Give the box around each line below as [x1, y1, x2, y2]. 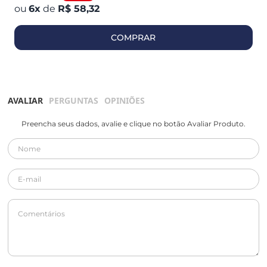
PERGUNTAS [49, 94, 99, 106]
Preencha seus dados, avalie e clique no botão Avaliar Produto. [21, 119, 246, 128]
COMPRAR [111, 32, 156, 43]
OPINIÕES [104, 94, 145, 106]
